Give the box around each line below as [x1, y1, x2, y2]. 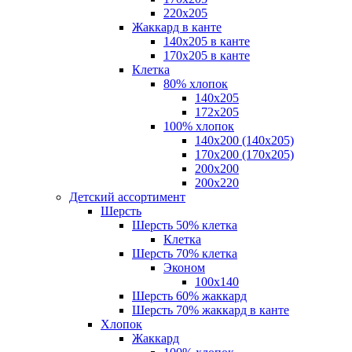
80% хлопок [163, 77, 228, 91]
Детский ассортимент [69, 190, 185, 204]
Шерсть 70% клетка [132, 247, 237, 261]
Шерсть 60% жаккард [132, 289, 247, 303]
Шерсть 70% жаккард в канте [132, 303, 289, 317]
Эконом [163, 261, 205, 275]
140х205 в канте [163, 35, 250, 49]
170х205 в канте [163, 49, 250, 63]
